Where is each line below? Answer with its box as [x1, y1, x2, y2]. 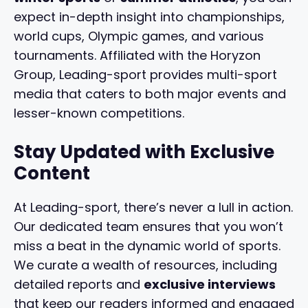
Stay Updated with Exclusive [14, 140, 274, 165]
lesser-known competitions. [14, 104, 184, 122]
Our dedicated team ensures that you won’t [14, 218, 283, 236]
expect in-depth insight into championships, [14, 8, 285, 26]
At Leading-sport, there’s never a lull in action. [14, 199, 293, 217]
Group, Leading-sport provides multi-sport [14, 66, 277, 84]
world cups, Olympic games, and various [14, 27, 264, 45]
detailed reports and [14, 276, 144, 294]
